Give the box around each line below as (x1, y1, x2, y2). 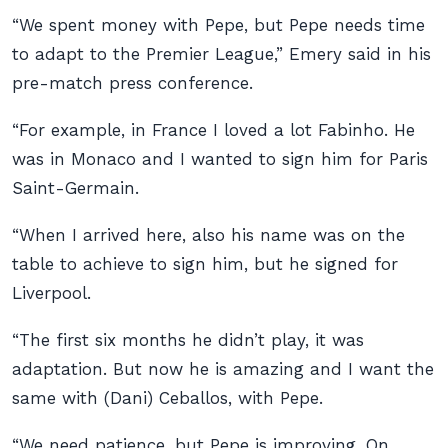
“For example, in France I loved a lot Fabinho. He (12, 120, 415, 140)
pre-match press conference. (12, 73, 253, 93)
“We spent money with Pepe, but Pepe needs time (12, 15, 425, 35)
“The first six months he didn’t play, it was (12, 330, 364, 350)
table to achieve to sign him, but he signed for (12, 254, 398, 274)
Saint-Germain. (12, 178, 139, 198)
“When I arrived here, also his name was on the (12, 225, 405, 245)
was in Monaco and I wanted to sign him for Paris (12, 149, 428, 169)
